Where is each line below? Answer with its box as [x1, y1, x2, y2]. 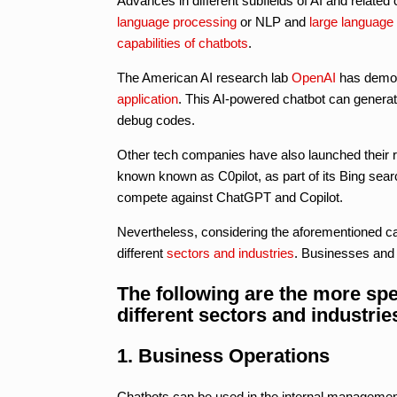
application [117, 90, 178, 106]
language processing [117, 13, 237, 29]
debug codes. [117, 112, 195, 128]
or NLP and [237, 13, 309, 29]
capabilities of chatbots [117, 35, 248, 51]
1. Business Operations [117, 344, 330, 367]
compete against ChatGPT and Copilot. [117, 189, 343, 205]
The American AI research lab [117, 69, 292, 85]
